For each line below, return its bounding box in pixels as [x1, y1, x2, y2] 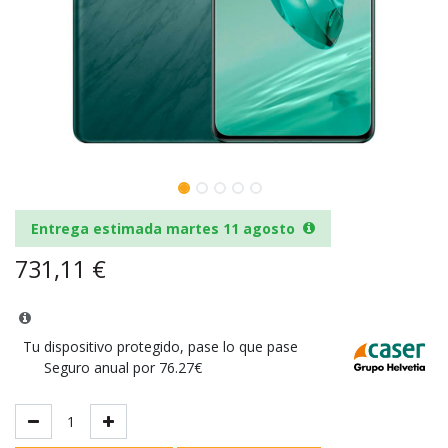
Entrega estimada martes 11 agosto [31, 218, 295, 238]
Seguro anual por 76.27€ [44, 357, 202, 377]
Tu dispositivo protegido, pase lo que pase [23, 336, 298, 356]
